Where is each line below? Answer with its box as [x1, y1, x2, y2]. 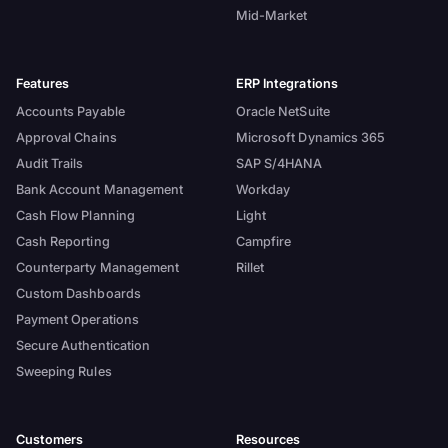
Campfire [235, 234, 292, 250]
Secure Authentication [15, 338, 151, 354]
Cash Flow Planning [15, 208, 135, 224]
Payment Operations [15, 312, 139, 328]
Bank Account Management [15, 182, 184, 198]
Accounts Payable [15, 104, 125, 120]
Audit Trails [15, 156, 84, 172]
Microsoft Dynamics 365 [235, 130, 386, 146]
